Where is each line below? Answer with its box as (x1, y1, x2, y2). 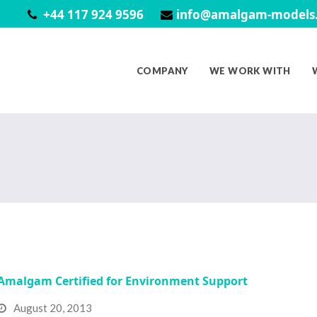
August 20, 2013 (13, 301, 92, 314)
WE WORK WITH (209, 64, 291, 76)
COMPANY (137, 64, 188, 76)
